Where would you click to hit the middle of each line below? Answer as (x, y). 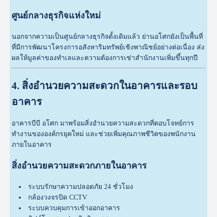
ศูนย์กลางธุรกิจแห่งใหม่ (56, 16)
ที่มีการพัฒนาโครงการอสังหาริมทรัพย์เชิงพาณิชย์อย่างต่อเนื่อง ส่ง (108, 47)
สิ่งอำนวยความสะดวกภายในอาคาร (79, 166)
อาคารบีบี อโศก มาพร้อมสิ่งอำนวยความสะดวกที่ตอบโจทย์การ (103, 124)
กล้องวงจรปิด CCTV (58, 198)
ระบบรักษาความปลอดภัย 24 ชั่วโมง (81, 187)
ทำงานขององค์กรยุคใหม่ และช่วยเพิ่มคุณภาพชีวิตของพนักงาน (104, 134)
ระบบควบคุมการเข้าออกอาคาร (74, 208)
